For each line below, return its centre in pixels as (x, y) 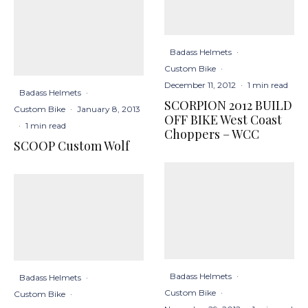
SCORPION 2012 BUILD (228, 105)
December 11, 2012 (200, 85)
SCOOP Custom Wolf (71, 145)
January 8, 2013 (109, 109)
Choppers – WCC (212, 134)
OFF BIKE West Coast (223, 119)
